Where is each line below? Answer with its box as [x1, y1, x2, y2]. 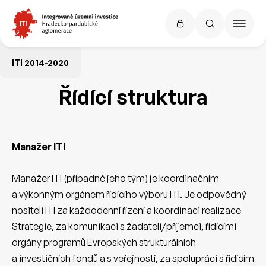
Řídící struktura [58, 84, 208, 109]
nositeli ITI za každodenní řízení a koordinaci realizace [12, 204, 241, 216]
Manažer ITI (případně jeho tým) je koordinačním [12, 172, 219, 184]
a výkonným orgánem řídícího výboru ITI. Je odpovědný [12, 188, 246, 200]
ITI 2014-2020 [12, 58, 69, 68]
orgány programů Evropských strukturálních [12, 236, 196, 248]
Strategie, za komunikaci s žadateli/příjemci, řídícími [12, 220, 236, 232]
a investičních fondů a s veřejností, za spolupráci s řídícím [12, 252, 254, 264]
